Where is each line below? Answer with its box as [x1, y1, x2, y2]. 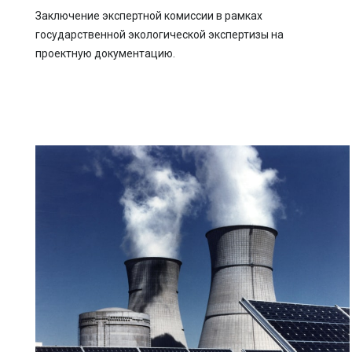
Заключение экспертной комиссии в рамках [35, 9, 262, 22]
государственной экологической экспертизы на [35, 28, 284, 41]
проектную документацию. [35, 47, 175, 60]
